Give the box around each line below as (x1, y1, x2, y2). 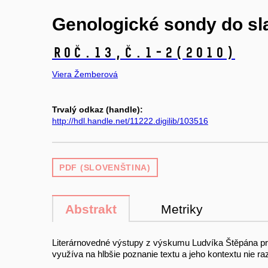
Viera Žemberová (52, 69, 118, 80)
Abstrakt (65, 202, 117, 216)
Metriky (161, 202, 203, 216)
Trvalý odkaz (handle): (52, 104, 143, 114)
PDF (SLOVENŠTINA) (59, 162, 151, 172)
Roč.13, (52, 44, 123, 61)
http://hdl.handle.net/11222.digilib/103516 (52, 115, 208, 126)
